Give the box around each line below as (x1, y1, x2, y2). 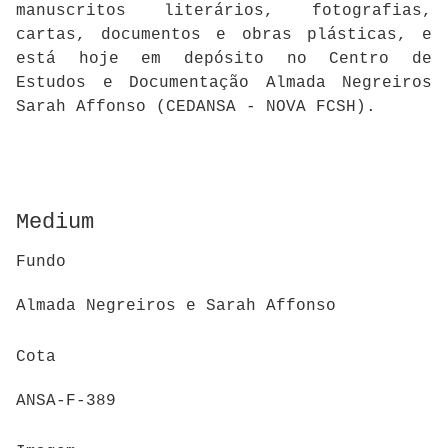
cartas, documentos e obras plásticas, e (16, 26, 432, 44)
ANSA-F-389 (16, 392, 116, 411)
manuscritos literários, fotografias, (16, 2, 432, 20)
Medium (16, 210, 94, 235)
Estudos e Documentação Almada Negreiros (16, 74, 432, 92)
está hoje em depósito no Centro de (16, 50, 432, 68)
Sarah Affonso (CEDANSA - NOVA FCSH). (16, 98, 376, 116)
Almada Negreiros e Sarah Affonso (16, 297, 336, 316)
